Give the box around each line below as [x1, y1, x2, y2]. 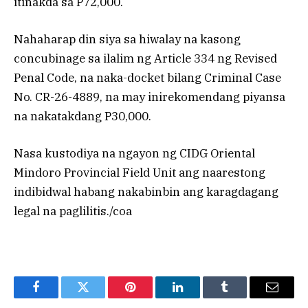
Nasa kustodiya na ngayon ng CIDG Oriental [14, 146, 255, 162]
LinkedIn [176, 291, 222, 304]
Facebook [34, 291, 83, 304]
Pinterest [129, 291, 173, 304]
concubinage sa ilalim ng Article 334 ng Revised [14, 51, 277, 67]
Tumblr [223, 291, 261, 304]
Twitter [82, 291, 118, 304]
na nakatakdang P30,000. [14, 109, 151, 124]
